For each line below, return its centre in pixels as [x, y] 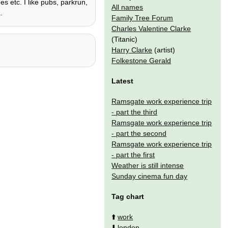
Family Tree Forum [142, 18]
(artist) [164, 50]
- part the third [135, 112]
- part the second [139, 133]
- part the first [133, 154]
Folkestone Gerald [141, 60]
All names [127, 7]
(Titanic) [125, 39]
